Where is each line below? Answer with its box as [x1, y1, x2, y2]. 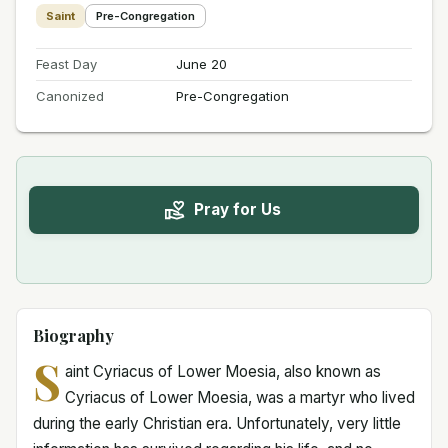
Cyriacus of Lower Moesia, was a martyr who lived [64, 387, 415, 407]
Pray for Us [193, 200, 281, 220]
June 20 [175, 55, 227, 72]
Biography [33, 324, 114, 346]
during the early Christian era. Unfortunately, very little [33, 413, 401, 433]
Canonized [36, 87, 104, 104]
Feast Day [36, 55, 97, 72]
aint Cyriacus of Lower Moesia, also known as [64, 361, 381, 381]
